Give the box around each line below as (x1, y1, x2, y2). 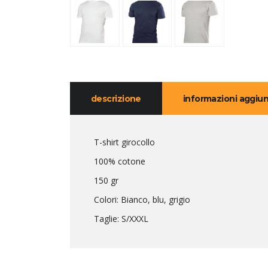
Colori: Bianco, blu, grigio (94, 193, 190, 205)
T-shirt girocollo (94, 136, 155, 148)
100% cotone (94, 155, 145, 167)
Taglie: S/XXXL (94, 212, 148, 224)
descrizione (91, 93, 141, 104)
